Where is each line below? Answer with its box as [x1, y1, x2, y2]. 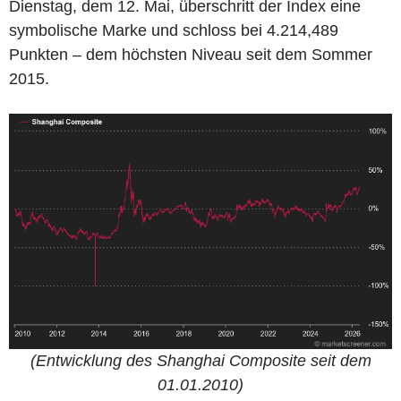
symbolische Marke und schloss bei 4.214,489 [9, 21, 338, 39]
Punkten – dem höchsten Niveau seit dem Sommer [9, 45, 372, 64]
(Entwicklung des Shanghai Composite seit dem [30, 352, 371, 371]
